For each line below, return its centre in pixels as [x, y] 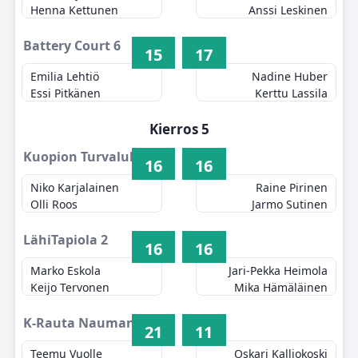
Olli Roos [54, 204]
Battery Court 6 [72, 46]
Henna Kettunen [75, 10]
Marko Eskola [66, 270]
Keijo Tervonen [70, 287]
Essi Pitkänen [66, 93]
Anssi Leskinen [288, 10]
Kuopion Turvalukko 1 [93, 157]
